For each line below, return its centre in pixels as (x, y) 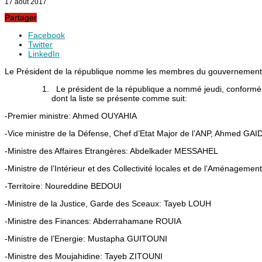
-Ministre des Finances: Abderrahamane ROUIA (93, 221)
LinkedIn (44, 54)
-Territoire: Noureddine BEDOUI (63, 186)
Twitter (40, 44)
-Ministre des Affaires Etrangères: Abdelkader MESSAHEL (111, 151)
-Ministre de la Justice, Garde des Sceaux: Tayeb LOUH (108, 203)
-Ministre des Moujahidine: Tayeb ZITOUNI (84, 256)
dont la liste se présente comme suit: (119, 98)
